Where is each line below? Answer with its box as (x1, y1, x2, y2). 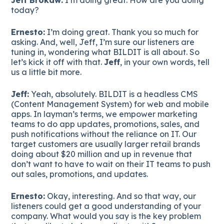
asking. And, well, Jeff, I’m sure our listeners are (11, 36, 195, 47)
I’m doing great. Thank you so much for (45, 26, 199, 37)
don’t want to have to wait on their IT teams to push (11, 158, 211, 169)
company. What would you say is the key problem (11, 210, 201, 221)
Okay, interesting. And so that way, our (45, 190, 196, 201)
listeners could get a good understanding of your (11, 200, 201, 211)
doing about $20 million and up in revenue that (11, 148, 192, 159)
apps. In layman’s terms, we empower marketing (11, 108, 198, 119)
